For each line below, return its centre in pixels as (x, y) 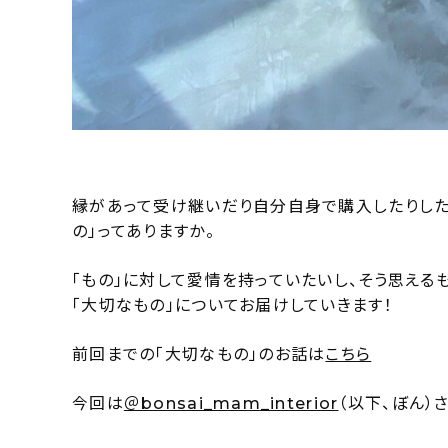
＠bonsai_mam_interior (231, 403)
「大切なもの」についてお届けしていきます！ (232, 305)
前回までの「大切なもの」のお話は (199, 354)
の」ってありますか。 (143, 231)
